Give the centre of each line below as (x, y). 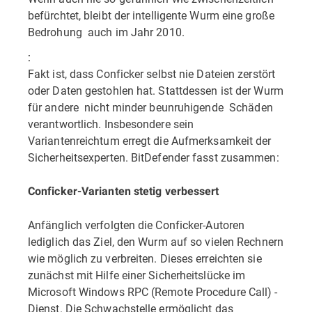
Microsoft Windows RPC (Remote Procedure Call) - (153, 291)
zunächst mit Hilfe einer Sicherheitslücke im (137, 275)
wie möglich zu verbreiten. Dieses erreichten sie (145, 258)
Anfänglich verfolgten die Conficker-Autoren (136, 225)
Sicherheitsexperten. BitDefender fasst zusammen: (154, 157)
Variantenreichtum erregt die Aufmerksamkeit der (150, 140)
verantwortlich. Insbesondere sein (111, 124)
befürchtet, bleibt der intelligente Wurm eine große (151, 15)
